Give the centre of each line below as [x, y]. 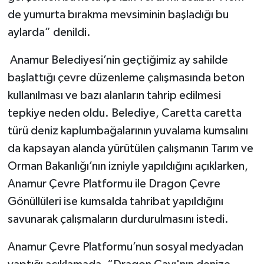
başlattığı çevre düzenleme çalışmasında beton [126, 77]
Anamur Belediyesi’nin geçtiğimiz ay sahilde [118, 60]
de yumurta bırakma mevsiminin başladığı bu [118, 14]
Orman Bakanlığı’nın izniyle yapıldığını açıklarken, [128, 166]
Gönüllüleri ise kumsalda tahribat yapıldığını [115, 201]
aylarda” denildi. [49, 32]
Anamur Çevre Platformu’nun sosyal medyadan [125, 247]
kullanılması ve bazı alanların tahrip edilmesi [114, 95]
